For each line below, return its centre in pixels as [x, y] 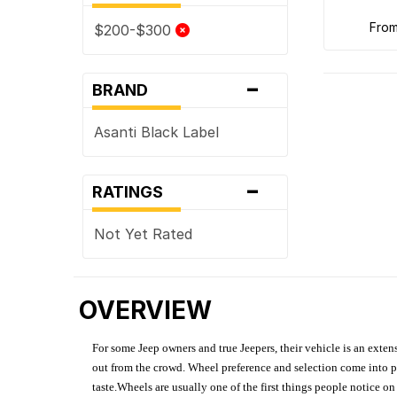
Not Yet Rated [144, 234]
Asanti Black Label [157, 132]
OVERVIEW [146, 310]
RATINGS [133, 191]
